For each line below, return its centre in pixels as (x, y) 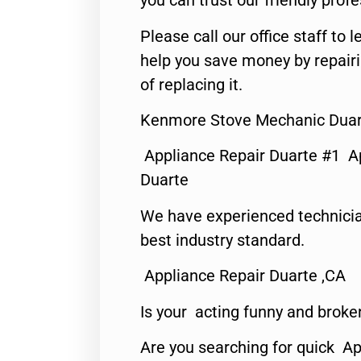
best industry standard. (222, 240)
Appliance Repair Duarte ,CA (243, 276)
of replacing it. (191, 84)
